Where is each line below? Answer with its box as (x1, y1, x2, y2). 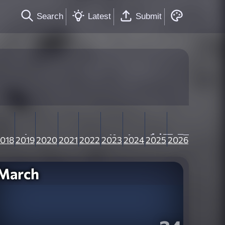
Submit (136, 11, 162, 21)
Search (37, 11, 63, 21)
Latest (88, 11, 111, 21)
